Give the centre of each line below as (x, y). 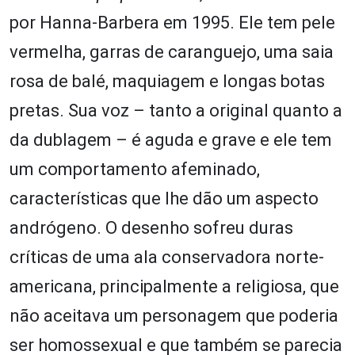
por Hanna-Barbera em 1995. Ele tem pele (172, 23)
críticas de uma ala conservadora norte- (167, 258)
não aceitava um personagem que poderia (174, 316)
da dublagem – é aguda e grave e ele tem (171, 140)
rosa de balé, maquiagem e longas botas (167, 82)
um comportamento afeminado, (135, 170)
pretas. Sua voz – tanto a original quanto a (176, 111)
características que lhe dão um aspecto (164, 199)
